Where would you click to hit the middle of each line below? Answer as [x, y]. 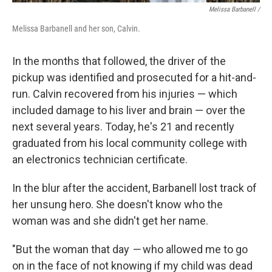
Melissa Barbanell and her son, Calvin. [76, 29]
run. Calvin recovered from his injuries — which [125, 94]
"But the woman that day [72, 249]
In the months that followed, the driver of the [119, 61]
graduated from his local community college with [130, 143]
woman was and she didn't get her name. [110, 221]
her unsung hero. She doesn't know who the [117, 204]
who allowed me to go [194, 249]
